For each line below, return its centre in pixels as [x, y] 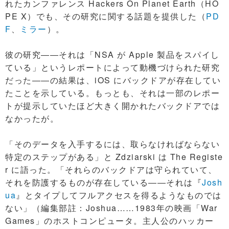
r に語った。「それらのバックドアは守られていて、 [111, 169]
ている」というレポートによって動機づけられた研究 [112, 67]
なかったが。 [32, 118]
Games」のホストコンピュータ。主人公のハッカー [110, 221]
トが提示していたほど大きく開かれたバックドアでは [112, 106]
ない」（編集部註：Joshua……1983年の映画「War [111, 208]
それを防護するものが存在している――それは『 [104, 182]
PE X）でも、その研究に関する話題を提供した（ [106, 16]
